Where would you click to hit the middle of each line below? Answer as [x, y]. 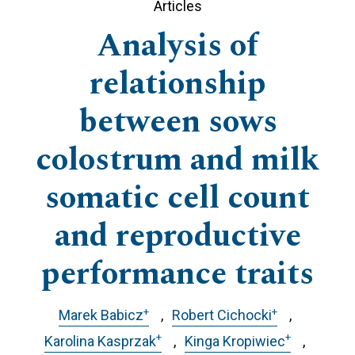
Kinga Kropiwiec [235, 341]
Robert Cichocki [221, 315]
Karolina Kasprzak [100, 341]
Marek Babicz [101, 315]
